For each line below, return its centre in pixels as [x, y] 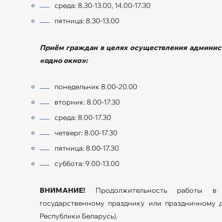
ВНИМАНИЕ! [62, 190]
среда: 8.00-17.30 [83, 117]
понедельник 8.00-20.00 [96, 86]
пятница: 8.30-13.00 [87, 21]
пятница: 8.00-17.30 [87, 148]
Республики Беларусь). [79, 216]
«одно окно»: [64, 60]
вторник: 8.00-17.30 [87, 102]
